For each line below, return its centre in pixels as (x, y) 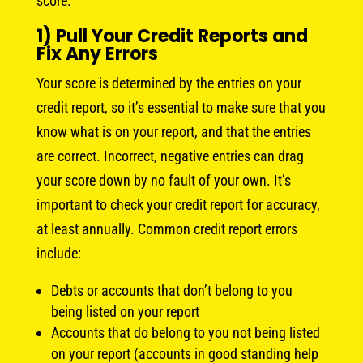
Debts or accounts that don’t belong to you (171, 290)
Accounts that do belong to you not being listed (185, 332)
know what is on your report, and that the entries (173, 131)
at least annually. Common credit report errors (167, 228)
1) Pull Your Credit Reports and (172, 36)
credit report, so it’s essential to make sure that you (181, 107)
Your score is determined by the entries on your (169, 83)
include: (58, 253)
